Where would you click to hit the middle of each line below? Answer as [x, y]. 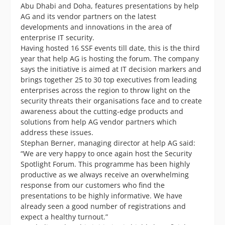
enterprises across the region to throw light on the [105, 90]
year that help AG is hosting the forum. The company [110, 58]
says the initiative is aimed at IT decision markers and [111, 69]
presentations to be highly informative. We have [101, 195]
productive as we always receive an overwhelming [105, 174]
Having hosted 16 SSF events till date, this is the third [110, 48]
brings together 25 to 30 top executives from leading [109, 79]
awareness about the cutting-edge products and [102, 111]
